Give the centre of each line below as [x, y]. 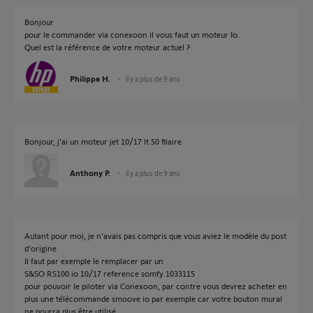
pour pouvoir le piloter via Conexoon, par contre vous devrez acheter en [156, 286]
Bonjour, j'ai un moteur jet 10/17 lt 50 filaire [103, 141]
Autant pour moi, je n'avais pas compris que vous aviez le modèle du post [155, 235]
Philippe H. [90, 78]
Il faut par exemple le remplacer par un [94, 261]
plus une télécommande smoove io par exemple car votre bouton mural [153, 298]
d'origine [41, 248]
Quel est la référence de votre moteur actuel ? [107, 47]
